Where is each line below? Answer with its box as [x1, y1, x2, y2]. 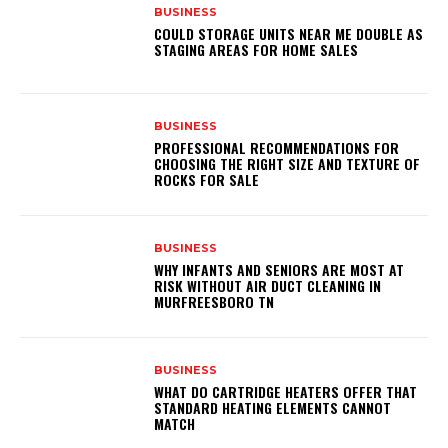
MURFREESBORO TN [154, 291, 275, 313]
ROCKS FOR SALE [154, 169, 260, 191]
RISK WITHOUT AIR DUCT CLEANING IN [154, 275, 382, 297]
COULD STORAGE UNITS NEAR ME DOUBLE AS [154, 23, 424, 45]
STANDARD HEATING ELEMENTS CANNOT [154, 397, 392, 419]
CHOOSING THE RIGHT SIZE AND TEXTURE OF [154, 153, 421, 175]
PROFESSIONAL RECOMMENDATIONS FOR [154, 137, 400, 159]
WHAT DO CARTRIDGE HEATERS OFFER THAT [154, 381, 418, 403]
